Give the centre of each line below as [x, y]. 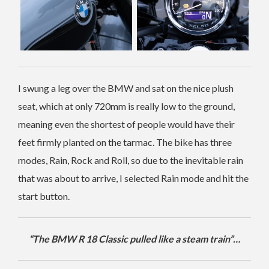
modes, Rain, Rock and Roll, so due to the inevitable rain [131, 160]
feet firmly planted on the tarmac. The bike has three [125, 142]
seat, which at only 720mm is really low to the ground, [126, 106]
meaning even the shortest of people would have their [126, 124]
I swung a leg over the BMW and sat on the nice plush [126, 88]
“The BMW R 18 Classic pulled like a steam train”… [134, 239]
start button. [44, 196]
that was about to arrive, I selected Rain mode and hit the [133, 178]
